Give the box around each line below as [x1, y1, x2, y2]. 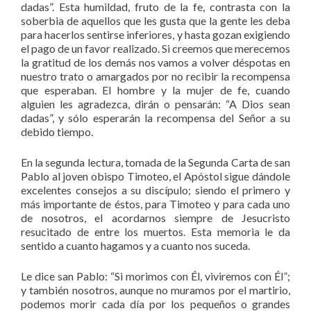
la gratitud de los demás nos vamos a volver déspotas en [21, 55, 290, 69]
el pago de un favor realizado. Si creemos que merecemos [21, 41, 290, 55]
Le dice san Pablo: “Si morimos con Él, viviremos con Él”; [21, 269, 290, 283]
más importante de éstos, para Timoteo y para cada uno [21, 196, 290, 210]
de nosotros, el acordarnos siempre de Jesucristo [21, 210, 290, 224]
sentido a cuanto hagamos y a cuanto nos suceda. [21, 238, 250, 252]
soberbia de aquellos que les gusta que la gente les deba [21, 13, 290, 27]
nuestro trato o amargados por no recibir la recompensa [21, 69, 290, 83]
